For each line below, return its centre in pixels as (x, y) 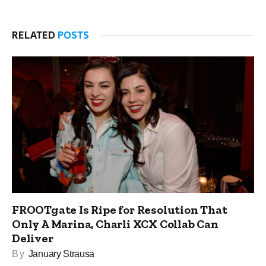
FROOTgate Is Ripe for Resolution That (120, 209)
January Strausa (61, 254)
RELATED (35, 35)
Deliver (33, 238)
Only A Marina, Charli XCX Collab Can (115, 224)
